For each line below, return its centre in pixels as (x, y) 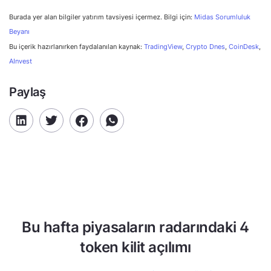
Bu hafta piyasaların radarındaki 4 (135, 227)
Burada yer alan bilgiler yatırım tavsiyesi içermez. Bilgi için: (102, 18)
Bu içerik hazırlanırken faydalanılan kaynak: (77, 47)
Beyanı (19, 32)
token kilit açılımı (135, 247)
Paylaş (28, 92)
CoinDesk (244, 47)
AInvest (21, 61)
